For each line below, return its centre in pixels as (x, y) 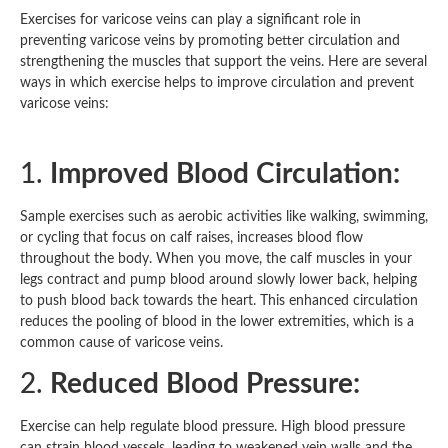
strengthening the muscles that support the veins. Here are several (223, 62)
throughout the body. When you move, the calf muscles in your (216, 258)
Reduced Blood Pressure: (205, 383)
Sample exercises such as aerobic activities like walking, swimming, (224, 216)
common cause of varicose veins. (121, 342)
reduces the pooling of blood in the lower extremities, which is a (217, 321)
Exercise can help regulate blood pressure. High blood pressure (212, 426)
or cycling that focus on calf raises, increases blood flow (191, 237)
